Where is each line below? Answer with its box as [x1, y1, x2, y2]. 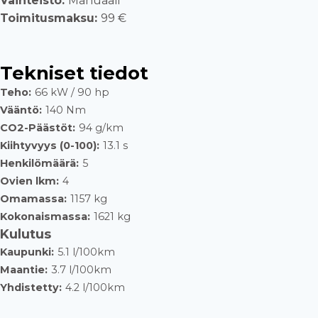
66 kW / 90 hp [35, 86, 109, 99]
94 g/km [79, 121, 124, 134]
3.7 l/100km [51, 263, 111, 276]
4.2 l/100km [65, 281, 125, 294]
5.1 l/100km [57, 246, 115, 258]
